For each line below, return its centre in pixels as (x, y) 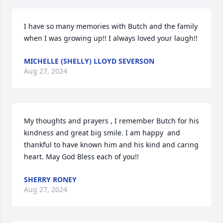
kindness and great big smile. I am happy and (102, 133)
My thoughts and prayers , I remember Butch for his (111, 121)
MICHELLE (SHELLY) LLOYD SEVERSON (89, 61)
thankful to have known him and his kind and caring (111, 145)
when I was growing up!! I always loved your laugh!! (111, 38)
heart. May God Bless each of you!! (81, 157)
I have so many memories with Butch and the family (111, 26)
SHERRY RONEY (50, 179)
